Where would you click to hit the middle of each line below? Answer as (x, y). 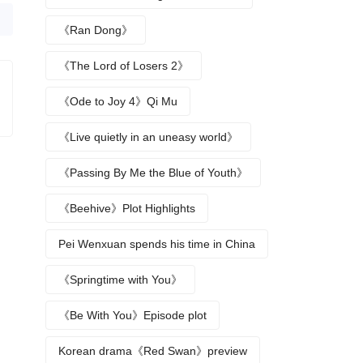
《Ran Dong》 (96, 30)
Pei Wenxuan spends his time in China (157, 244)
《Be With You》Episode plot (132, 315)
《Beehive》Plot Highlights (127, 208)
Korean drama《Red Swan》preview (153, 351)
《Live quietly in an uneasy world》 (148, 137)
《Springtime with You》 (120, 280)
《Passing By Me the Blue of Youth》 (153, 173)
